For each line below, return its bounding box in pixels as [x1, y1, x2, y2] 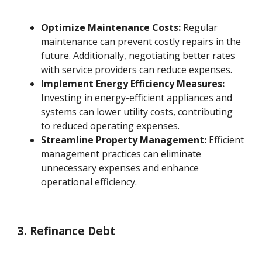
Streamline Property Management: [41, 133, 207, 146]
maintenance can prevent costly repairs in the [41, 35, 242, 48]
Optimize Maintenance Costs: [41, 20, 181, 34]
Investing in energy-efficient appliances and [41, 91, 233, 104]
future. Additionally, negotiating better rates [41, 49, 236, 62]
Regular [181, 20, 218, 34]
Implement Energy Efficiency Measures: [41, 77, 225, 90]
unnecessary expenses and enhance [41, 161, 199, 174]
